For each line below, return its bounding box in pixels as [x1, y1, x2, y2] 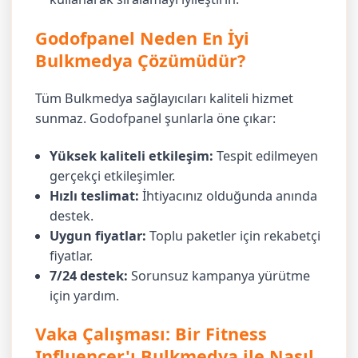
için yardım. [50, 286, 120, 304]
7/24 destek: [50, 266, 129, 284]
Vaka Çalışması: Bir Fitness [35, 322, 268, 346]
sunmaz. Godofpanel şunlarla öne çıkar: [35, 109, 276, 128]
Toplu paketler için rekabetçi [146, 226, 321, 245]
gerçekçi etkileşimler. [50, 166, 176, 185]
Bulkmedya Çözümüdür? [35, 48, 246, 72]
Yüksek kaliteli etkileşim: [50, 146, 214, 165]
